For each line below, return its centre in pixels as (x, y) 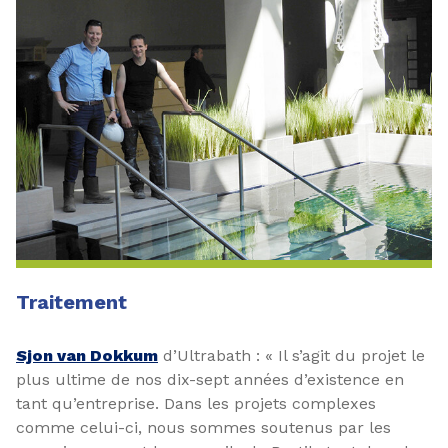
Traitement (71, 302)
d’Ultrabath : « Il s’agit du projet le (291, 355)
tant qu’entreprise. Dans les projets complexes (196, 403)
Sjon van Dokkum (87, 355)
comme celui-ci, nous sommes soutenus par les (203, 427)
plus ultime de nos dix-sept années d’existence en (210, 379)
